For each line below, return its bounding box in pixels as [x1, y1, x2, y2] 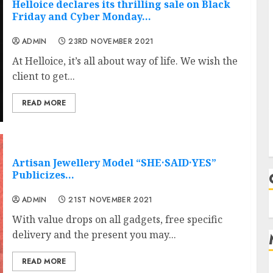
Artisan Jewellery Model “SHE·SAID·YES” [12, 155, 216, 169]
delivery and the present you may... [12, 227, 176, 241]
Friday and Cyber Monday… [12, 9, 151, 23]
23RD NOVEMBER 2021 [68, 35, 154, 47]
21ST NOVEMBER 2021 [68, 194, 153, 205]
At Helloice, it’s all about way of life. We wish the [12, 54, 238, 68]
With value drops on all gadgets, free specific [12, 212, 222, 226]
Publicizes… [12, 168, 74, 182]
